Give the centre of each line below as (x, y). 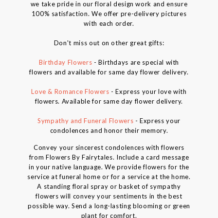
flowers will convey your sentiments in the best (109, 196)
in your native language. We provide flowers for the (109, 167)
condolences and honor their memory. (109, 131)
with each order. (109, 24)
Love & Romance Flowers (70, 92)
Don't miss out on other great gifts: (109, 43)
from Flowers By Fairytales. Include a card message (109, 157)
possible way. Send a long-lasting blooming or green (109, 206)
